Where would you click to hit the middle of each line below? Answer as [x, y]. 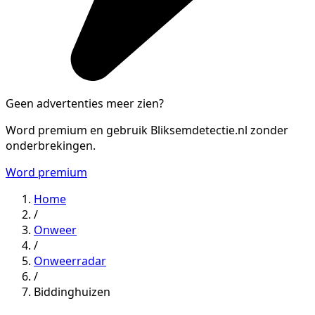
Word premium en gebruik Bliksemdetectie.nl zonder [147, 130]
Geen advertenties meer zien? [85, 103]
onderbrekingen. [51, 145]
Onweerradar [70, 261]
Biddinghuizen [72, 291]
